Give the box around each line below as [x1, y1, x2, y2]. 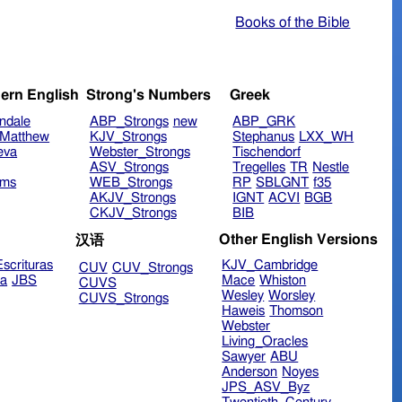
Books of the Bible [235, 14, 351, 30]
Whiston [259, 274, 307, 288]
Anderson [222, 365, 278, 380]
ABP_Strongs [89, 115, 169, 129]
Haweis [222, 304, 266, 319]
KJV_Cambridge [222, 258, 319, 273]
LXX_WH [299, 130, 354, 144]
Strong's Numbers [85, 88, 211, 103]
